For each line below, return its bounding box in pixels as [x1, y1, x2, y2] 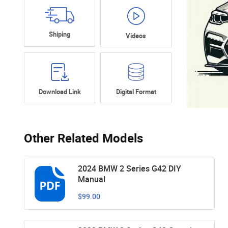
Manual [78, 173, 105, 185]
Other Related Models [24, 129, 143, 146]
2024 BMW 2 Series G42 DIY [78, 162, 181, 174]
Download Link [38, 87, 81, 97]
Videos [126, 31, 146, 41]
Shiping [49, 29, 70, 39]
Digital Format [116, 87, 156, 97]
